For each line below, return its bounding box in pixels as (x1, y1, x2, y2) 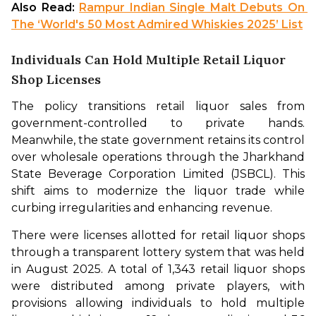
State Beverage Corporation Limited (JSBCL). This (11, 167, 305, 181)
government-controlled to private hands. (11, 116, 305, 130)
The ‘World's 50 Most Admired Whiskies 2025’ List (11, 18, 303, 32)
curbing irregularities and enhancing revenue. (11, 201, 275, 215)
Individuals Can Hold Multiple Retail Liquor (11, 51, 286, 68)
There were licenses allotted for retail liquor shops (11, 229, 305, 243)
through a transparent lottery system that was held (11, 245, 305, 260)
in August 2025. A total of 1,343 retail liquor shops (11, 262, 305, 276)
